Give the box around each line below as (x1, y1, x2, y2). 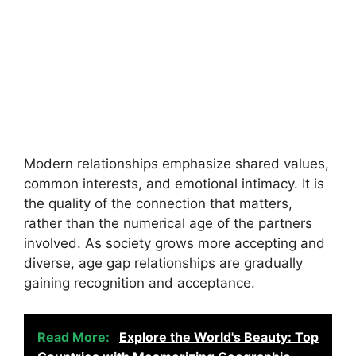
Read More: (37, 328, 113, 345)
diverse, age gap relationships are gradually (24, 255, 303, 271)
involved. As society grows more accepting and (24, 235, 325, 251)
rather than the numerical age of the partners (24, 215, 312, 231)
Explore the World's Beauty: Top (119, 328, 319, 345)
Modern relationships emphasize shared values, (24, 156, 329, 172)
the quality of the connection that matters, (24, 195, 292, 211)
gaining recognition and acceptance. (24, 275, 255, 291)
